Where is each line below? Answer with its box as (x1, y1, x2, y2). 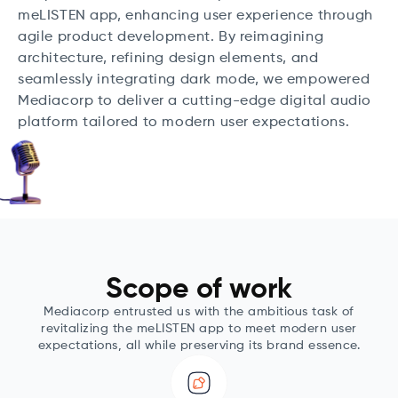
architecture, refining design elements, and (18, 52, 319, 66)
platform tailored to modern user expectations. (18, 115, 350, 130)
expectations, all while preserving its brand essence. (37, 339, 361, 352)
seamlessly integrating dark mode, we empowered (18, 73, 370, 87)
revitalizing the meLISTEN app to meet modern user (41, 322, 357, 335)
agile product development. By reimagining (18, 30, 324, 44)
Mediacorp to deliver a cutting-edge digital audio (18, 94, 371, 108)
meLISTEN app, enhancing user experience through (18, 9, 373, 23)
